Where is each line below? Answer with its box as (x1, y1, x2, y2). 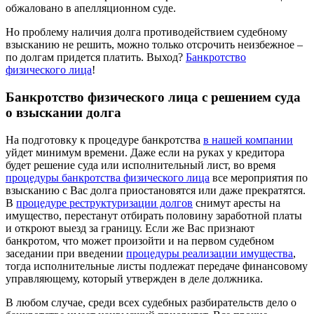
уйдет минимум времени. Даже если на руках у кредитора (6, 146, 285, 158)
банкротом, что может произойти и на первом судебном (6, 234, 274, 247)
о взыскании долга (6, 105, 121, 121)
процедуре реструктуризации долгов (16, 196, 193, 209)
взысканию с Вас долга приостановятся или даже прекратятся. (6, 184, 306, 196)
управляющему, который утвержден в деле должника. (6, 272, 263, 285)
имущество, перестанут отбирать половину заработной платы (6, 209, 302, 221)
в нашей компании (203, 133, 293, 146)
